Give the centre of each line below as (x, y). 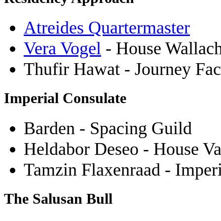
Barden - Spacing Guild (108, 128)
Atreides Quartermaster (107, 28)
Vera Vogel (62, 49)
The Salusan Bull (58, 199)
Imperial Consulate (65, 98)
